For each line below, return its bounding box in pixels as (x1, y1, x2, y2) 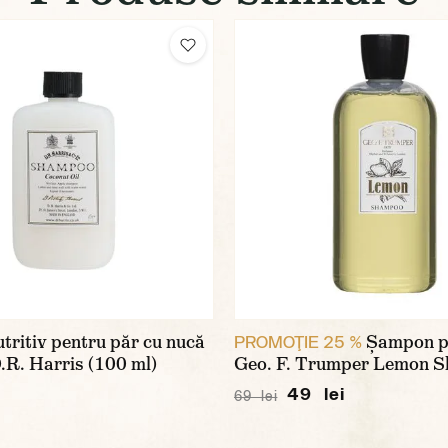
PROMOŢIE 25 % (234, 331, 362, 352)
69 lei (234, 388, 278, 404)
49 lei (287, 383, 345, 404)
